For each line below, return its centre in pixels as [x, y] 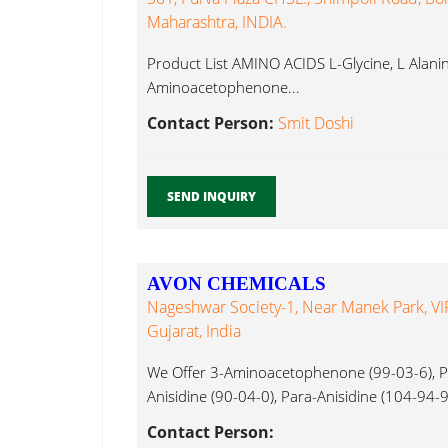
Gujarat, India [194, 331]
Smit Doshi [316, 123]
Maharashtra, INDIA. [217, 22]
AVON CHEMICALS [236, 284]
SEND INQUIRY [211, 197]
